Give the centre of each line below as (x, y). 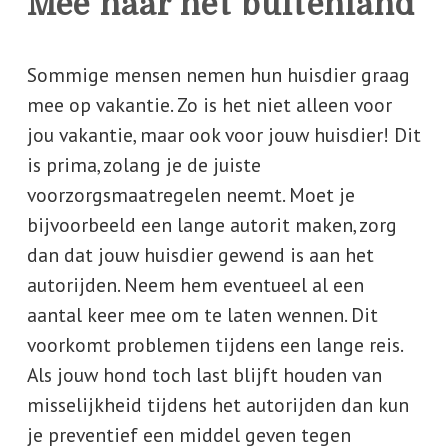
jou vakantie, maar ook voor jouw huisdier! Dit (223, 135)
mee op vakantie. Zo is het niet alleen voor (209, 105)
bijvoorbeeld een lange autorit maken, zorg (211, 225)
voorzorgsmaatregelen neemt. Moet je (190, 195)
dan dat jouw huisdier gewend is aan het (200, 255)
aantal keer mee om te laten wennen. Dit (202, 315)
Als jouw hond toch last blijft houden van (204, 375)
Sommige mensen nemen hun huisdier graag (218, 75)
